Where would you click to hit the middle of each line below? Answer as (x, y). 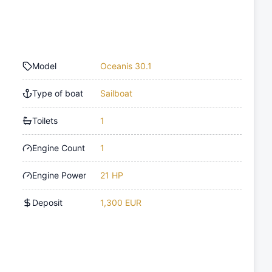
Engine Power (59, 175)
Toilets (45, 121)
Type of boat (58, 93)
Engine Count (59, 148)
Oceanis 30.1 (126, 66)
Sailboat (117, 93)
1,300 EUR (121, 203)
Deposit (48, 203)
